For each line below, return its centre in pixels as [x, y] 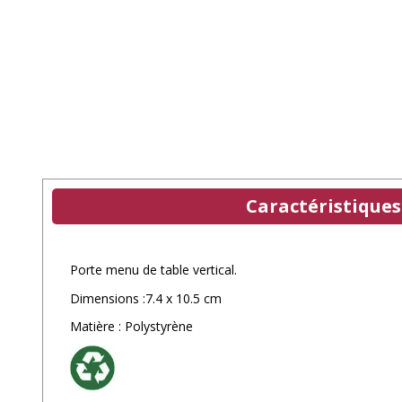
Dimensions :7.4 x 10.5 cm [146, 298]
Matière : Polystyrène [131, 327]
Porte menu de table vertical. [153, 270]
